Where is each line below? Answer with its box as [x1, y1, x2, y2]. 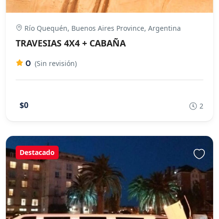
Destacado [20, 147, 55, 157]
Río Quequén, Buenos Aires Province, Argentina [22, 23, 181, 33]
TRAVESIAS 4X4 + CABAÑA [16, 37, 126, 49]
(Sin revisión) [35, 58, 77, 68]
